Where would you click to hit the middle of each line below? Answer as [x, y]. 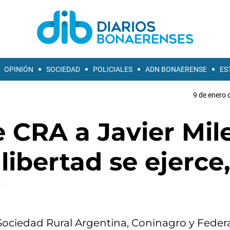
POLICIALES [113, 69]
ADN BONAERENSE [176, 69]
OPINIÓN [19, 69]
